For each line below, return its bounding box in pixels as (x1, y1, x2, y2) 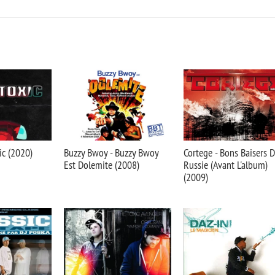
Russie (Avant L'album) (184, 158, 268, 172)
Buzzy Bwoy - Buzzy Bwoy (64, 145, 158, 160)
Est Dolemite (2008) (64, 158, 139, 172)
